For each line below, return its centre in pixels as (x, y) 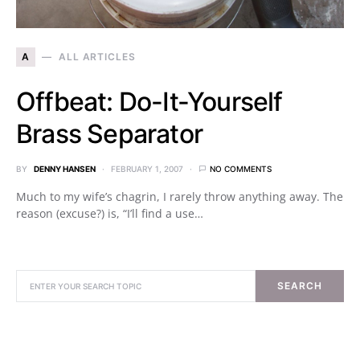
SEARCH (300, 285)
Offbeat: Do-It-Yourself (149, 101)
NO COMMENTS (241, 168)
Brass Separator (109, 133)
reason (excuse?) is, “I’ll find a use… (110, 213)
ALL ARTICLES (97, 56)
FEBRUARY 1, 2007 (147, 168)
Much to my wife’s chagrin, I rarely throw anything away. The (180, 196)
